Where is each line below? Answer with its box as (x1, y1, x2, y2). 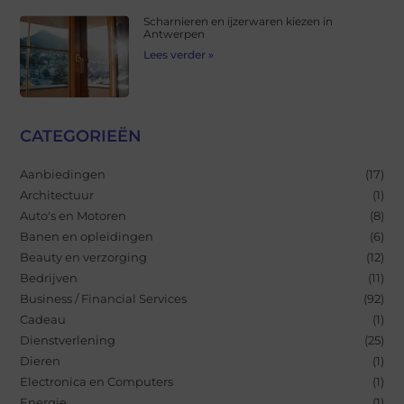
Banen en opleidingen (20, 228, 154, 243)
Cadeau (20, 311, 67, 326)
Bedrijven (20, 270, 78, 285)
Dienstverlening (20, 332, 116, 347)
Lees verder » (143, 48, 215, 62)
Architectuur (20, 187, 95, 202)
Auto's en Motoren (20, 207, 127, 223)
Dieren (20, 353, 61, 368)
